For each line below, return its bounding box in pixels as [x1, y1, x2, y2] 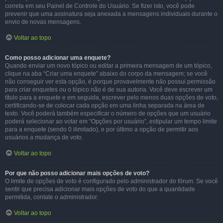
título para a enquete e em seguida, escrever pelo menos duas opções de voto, [5, 94, 218, 101]
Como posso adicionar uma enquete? [5, 54, 111, 61]
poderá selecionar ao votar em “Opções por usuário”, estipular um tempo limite [5, 118, 217, 125]
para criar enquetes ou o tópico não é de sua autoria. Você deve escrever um [5, 86, 213, 93]
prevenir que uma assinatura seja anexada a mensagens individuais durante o [5, 10, 218, 17]
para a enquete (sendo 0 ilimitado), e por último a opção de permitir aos [5, 126, 198, 133]
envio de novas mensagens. [5, 18, 81, 25]
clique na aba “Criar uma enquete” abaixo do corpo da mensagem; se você [5, 70, 208, 77]
